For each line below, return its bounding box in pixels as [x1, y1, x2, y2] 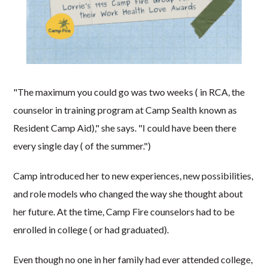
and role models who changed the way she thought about [13, 187, 243, 199]
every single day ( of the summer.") [13, 139, 151, 151]
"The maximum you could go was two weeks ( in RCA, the [13, 86, 245, 98]
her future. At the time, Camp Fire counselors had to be [13, 205, 235, 217]
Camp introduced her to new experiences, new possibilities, [13, 169, 254, 181]
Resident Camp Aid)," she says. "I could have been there [13, 121, 237, 133]
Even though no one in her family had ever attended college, [13, 253, 253, 265]
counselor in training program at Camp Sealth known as [13, 103, 237, 115]
